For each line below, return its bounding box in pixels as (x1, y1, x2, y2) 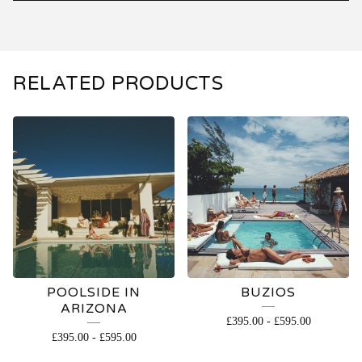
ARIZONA (60, 301, 128, 317)
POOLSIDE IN (47, 284, 141, 301)
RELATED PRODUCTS (13, 72, 223, 95)
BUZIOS (241, 284, 296, 301)
